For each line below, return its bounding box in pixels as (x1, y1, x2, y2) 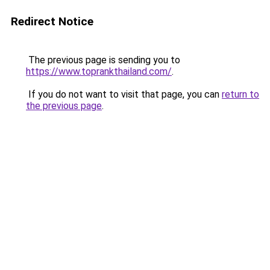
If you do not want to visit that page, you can (26, 89, 222, 100)
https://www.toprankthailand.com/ (26, 66, 172, 77)
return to (222, 89, 259, 100)
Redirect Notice (11, 14, 93, 28)
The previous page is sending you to (26, 54, 180, 66)
